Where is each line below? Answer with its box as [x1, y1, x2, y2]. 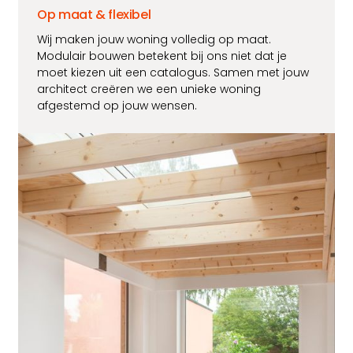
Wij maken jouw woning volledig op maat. [37, 32, 272, 48]
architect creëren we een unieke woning [37, 81, 262, 98]
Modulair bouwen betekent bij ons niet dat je [37, 48, 288, 65]
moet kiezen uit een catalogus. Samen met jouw [37, 65, 310, 81]
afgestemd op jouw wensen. [37, 98, 201, 114]
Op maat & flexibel [37, 6, 151, 24]
